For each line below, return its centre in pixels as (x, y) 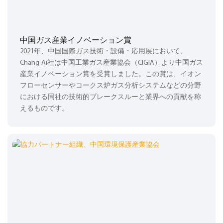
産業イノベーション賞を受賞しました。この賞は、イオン (111, 75)
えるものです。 (44, 109)
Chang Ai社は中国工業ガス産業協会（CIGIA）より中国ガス (111, 63)
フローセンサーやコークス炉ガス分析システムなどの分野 (111, 86)
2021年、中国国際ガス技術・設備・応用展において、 (104, 52)
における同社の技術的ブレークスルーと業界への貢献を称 (111, 98)
